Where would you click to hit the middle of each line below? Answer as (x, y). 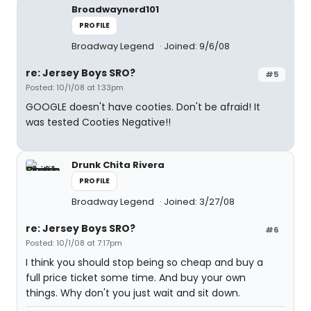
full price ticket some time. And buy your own (136, 278)
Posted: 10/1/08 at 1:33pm (75, 87)
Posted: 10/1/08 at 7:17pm (74, 243)
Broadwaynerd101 (115, 9)
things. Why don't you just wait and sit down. (133, 293)
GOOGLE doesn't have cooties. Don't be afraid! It (143, 107)
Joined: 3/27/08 (199, 202)
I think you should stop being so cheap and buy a (144, 262)
